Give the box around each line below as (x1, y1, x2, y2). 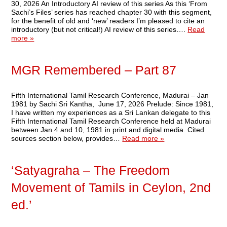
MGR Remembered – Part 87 (11, 63, 177, 78)
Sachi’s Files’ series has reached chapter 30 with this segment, (11, 8, 212, 16)
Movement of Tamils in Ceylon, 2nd (11, 181, 211, 195)
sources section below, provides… (11, 134, 123, 142)
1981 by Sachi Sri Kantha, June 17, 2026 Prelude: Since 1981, (11, 99, 214, 108)
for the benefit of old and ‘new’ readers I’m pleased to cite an (11, 16, 205, 25)
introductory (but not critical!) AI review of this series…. (11, 25, 188, 33)
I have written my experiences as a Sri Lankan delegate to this (11, 108, 211, 117)
